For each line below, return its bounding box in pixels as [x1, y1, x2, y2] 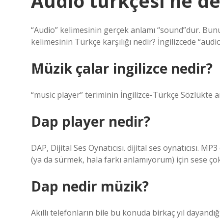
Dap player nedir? [31, 112, 150, 131]
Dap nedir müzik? [31, 177, 149, 195]
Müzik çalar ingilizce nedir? [31, 59, 213, 78]
